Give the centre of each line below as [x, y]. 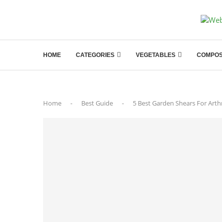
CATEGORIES [95, 55]
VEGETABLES [156, 55]
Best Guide [97, 103]
